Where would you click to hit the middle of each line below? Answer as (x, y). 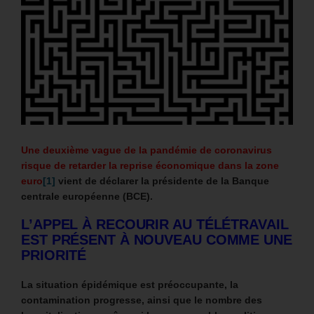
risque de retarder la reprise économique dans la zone (150, 165)
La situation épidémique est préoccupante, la (130, 284)
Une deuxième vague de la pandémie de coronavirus (146, 150)
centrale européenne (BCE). (87, 196)
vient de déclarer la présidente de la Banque (162, 180)
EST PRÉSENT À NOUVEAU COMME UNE (157, 239)
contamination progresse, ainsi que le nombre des (142, 300)
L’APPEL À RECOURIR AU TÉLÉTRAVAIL (155, 224)
